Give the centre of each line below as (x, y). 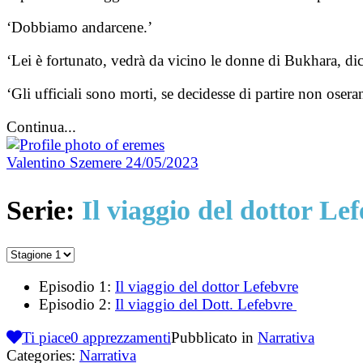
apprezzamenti (125, 337)
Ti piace (46, 337)
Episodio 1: (77, 286)
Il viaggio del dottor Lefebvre (207, 286)
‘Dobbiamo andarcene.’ (79, 27)
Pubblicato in (214, 337)
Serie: (44, 210)
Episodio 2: (77, 304)
